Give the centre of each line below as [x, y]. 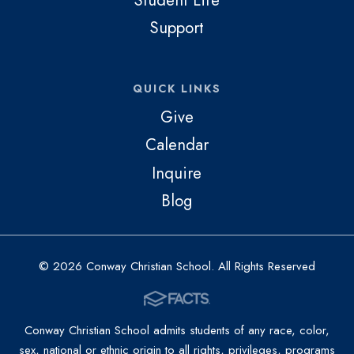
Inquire [177, 173]
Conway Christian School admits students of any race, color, [177, 331]
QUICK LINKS [177, 88]
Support [177, 28]
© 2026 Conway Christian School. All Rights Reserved [177, 267]
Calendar [177, 145]
